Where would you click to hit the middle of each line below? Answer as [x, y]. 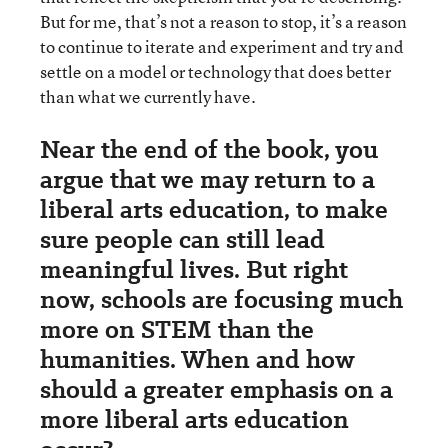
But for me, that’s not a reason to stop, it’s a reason [223, 21]
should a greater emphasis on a [216, 389]
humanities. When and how [197, 359]
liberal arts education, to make [214, 209]
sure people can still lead [182, 239]
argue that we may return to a [207, 179]
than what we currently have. [148, 96]
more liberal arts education [194, 419]
